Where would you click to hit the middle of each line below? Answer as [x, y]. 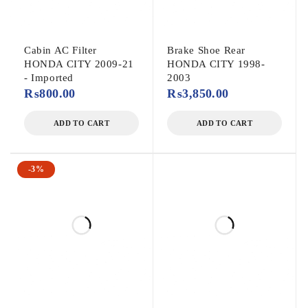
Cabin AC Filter [60, 50]
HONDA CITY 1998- [216, 64]
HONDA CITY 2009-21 [79, 64]
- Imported [49, 77]
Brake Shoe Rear [206, 50]
